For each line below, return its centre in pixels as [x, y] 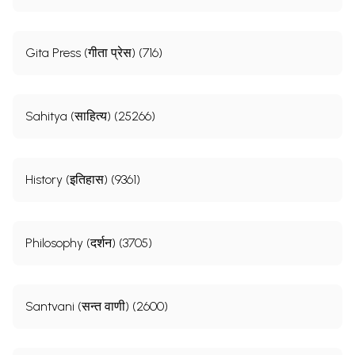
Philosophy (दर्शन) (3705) [89, 242]
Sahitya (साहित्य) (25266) [90, 116]
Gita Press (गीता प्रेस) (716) [94, 52]
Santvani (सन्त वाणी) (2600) [97, 306]
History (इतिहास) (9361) [83, 179]
